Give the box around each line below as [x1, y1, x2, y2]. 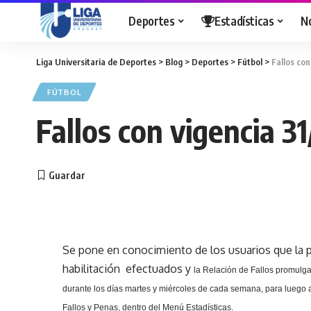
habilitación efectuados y [62, 262, 192, 276]
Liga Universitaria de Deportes [36, 56, 156, 67]
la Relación [194, 265, 237, 275]
